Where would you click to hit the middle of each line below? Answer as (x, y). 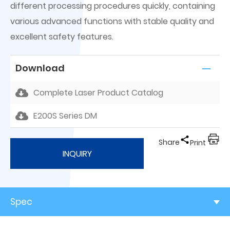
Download (40, 68)
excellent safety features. (62, 37)
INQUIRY (77, 154)
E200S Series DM (65, 116)
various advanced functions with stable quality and (112, 21)
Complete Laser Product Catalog (98, 93)
